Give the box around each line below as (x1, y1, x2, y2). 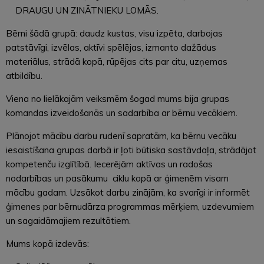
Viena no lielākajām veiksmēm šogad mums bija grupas (6, 93, 229, 104)
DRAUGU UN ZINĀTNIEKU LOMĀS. (15, 4, 159, 16)
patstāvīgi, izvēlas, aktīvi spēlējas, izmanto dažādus (6, 41, 216, 53)
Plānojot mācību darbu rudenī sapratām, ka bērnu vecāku (6, 130, 236, 141)
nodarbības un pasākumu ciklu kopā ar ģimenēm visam (6, 172, 229, 184)
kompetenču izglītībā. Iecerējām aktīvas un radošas (6, 158, 213, 170)
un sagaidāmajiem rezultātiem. (6, 214, 131, 226)
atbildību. (6, 70, 42, 81)
